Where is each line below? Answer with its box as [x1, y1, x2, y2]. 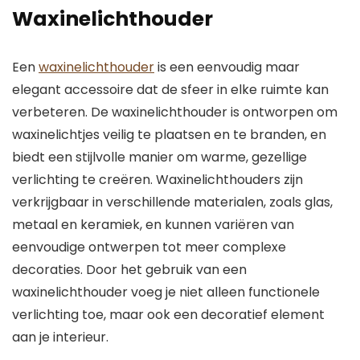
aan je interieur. [12, 328, 108, 346]
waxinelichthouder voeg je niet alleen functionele [12, 283, 320, 301]
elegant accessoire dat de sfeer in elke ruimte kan [12, 80, 329, 99]
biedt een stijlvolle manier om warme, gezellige [12, 148, 307, 166]
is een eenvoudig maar [154, 58, 300, 76]
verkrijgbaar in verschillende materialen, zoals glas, [12, 193, 333, 211]
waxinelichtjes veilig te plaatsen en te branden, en [12, 125, 326, 144]
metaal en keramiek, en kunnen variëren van [12, 215, 294, 234]
